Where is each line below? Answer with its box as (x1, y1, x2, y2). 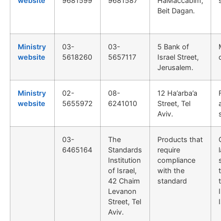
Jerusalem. (157, 63, 193, 72)
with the (157, 166, 184, 175)
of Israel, (108, 166, 137, 175)
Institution (108, 155, 141, 164)
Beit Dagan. (157, 6, 195, 15)
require (157, 145, 180, 154)
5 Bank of (157, 42, 189, 51)
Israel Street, (157, 52, 199, 61)
